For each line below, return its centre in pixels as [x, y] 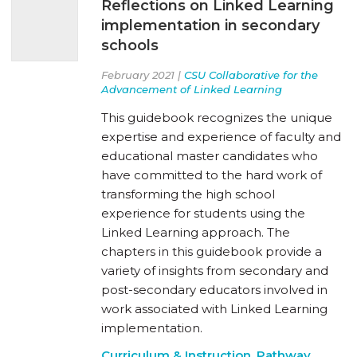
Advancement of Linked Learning [192, 89]
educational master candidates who [210, 155]
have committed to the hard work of [212, 175]
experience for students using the [203, 213]
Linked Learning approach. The [196, 232]
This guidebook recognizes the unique [217, 117]
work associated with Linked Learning [214, 308]
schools [130, 45]
